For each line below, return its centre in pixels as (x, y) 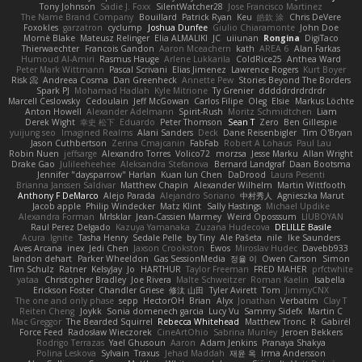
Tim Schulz (31, 269)
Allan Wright (328, 153)
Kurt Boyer (325, 69)
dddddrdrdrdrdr (293, 90)
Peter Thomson (192, 122)
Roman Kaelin (280, 279)
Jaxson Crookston (169, 248)
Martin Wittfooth (311, 185)
